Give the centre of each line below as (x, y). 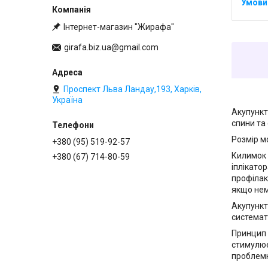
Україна (67, 100)
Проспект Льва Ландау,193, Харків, (133, 89)
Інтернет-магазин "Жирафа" (119, 27)
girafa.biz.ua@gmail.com (111, 48)
